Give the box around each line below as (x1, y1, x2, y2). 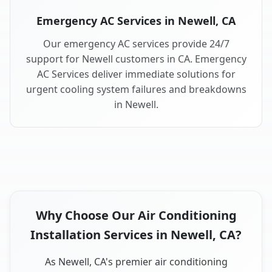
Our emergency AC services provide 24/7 (42, 37, 229, 51)
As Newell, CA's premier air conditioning (44, 255, 228, 269)
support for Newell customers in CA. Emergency (25, 52, 246, 66)
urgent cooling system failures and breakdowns (25, 83, 246, 97)
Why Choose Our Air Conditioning (35, 207, 237, 224)
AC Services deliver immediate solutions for (36, 67, 236, 81)
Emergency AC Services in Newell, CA (36, 13, 236, 29)
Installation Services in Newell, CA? (30, 226, 242, 243)
